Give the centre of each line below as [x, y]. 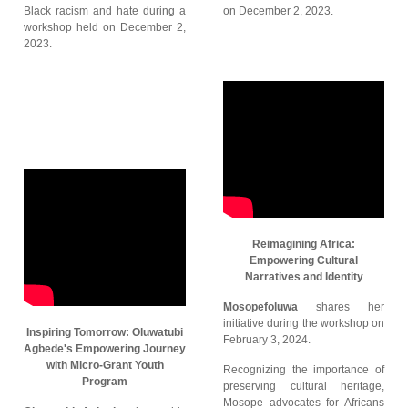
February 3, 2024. [270, 340]
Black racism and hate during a [105, 11]
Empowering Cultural [304, 260]
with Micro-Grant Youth [105, 365]
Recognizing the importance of [304, 370]
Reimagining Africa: [304, 244]
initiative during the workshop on [304, 323]
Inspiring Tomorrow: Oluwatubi [105, 332]
